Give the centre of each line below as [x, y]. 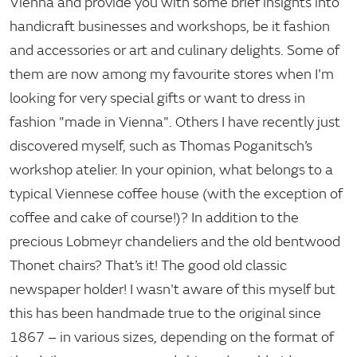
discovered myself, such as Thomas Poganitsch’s [161, 145]
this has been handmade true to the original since [165, 313]
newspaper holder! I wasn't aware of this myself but [173, 289]
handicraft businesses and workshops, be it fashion [170, 26]
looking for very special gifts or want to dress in [157, 98]
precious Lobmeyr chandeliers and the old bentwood [175, 241]
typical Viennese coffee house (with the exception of [176, 193]
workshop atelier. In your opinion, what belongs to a [171, 169]
